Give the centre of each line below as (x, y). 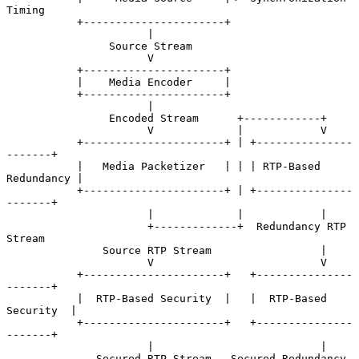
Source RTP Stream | (54, 250)
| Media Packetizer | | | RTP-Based (42, 166)
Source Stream (58, 46)
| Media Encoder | (42, 82)
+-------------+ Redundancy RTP (77, 226)
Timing (26, 10)
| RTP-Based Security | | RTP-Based (42, 298)
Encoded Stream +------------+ (58, 118)
